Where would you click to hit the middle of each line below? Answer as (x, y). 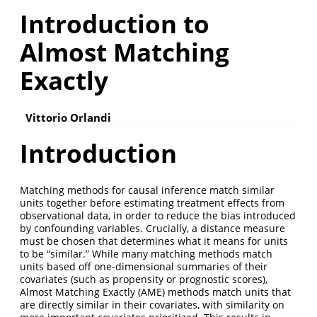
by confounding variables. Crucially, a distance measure (152, 229)
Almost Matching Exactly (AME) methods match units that (155, 292)
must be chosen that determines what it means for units (154, 241)
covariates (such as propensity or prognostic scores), (144, 279)
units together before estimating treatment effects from (152, 203)
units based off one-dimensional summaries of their (144, 267)
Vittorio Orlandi (68, 118)
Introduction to (115, 24)
